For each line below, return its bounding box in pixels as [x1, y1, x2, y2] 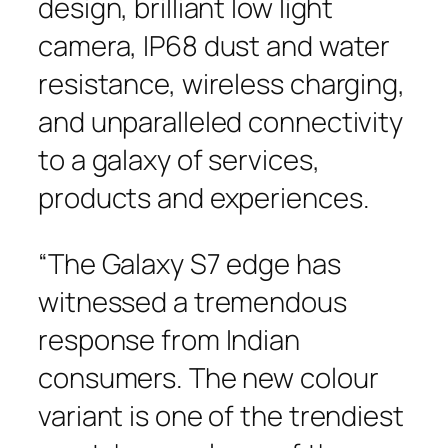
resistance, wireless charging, [38, 65, 405, 102]
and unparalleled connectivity [38, 103, 404, 140]
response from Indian [38, 320, 300, 358]
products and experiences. [38, 179, 370, 216]
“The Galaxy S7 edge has [38, 244, 341, 282]
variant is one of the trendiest [38, 396, 404, 434]
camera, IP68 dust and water [38, 27, 391, 64]
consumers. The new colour [38, 358, 379, 396]
